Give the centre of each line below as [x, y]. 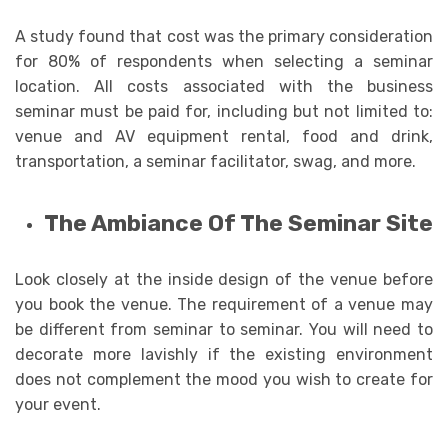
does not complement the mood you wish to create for [224, 380]
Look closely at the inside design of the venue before [224, 280]
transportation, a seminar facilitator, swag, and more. [215, 161]
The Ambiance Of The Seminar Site [238, 224]
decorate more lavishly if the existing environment [224, 355]
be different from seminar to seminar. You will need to [224, 330]
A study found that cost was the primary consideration [224, 36]
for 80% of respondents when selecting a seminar [224, 61]
